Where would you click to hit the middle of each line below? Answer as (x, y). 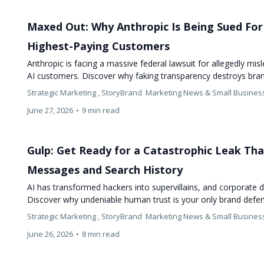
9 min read (101, 110)
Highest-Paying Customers (99, 46)
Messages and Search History (105, 169)
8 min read (101, 234)
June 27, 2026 (50, 110)
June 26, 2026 (50, 234)
